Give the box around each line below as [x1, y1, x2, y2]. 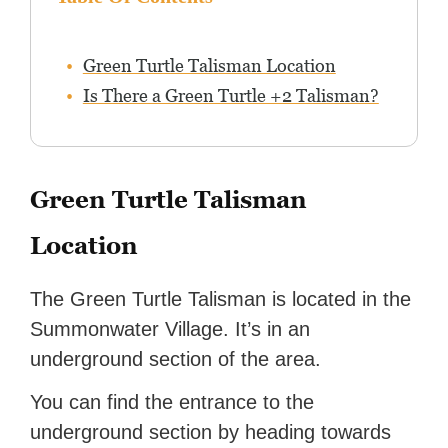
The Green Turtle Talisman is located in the [30, 288, 412, 311]
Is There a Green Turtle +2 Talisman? [82, 85, 379, 107]
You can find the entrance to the [30, 391, 315, 414]
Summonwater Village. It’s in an [30, 318, 311, 341]
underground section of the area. [30, 348, 322, 371]
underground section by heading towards [30, 421, 392, 444]
